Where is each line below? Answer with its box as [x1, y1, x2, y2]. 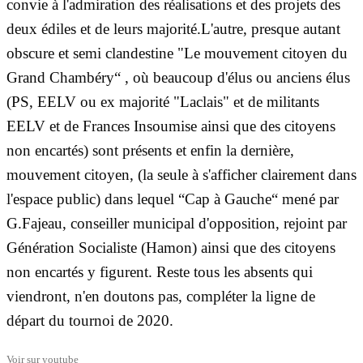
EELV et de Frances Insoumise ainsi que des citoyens [6, 117, 335, 135]
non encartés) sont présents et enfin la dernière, [6, 141, 294, 159]
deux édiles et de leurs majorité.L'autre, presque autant [6, 19, 340, 37]
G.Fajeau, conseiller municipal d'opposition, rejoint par [6, 214, 347, 232]
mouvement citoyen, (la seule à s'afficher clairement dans [6, 165, 357, 183]
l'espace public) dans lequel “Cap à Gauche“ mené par [6, 190, 339, 207]
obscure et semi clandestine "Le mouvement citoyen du [6, 44, 348, 62]
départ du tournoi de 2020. [6, 311, 173, 329]
